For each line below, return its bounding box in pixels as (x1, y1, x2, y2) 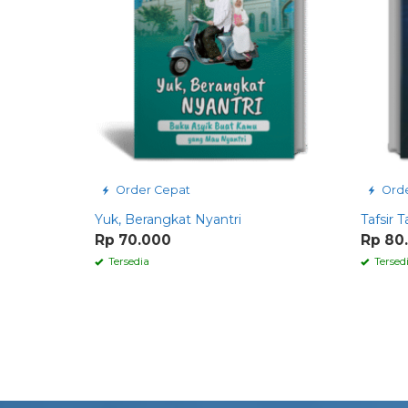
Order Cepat (113, 182, 190, 197)
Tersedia (106, 254, 149, 268)
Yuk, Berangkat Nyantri (95, 210, 241, 228)
